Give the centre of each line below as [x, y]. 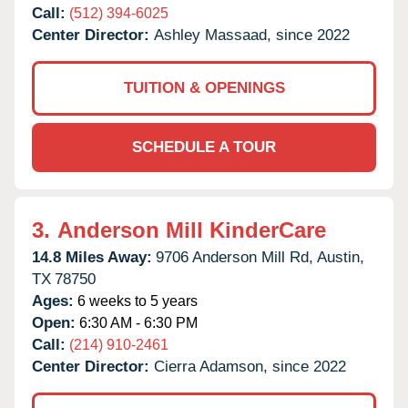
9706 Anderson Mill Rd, [235, 257]
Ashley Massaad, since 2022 [252, 35]
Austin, [341, 257]
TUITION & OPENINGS [204, 87]
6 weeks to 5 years [136, 301]
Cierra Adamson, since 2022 [250, 366]
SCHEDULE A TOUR [204, 147]
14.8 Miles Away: [92, 257]
